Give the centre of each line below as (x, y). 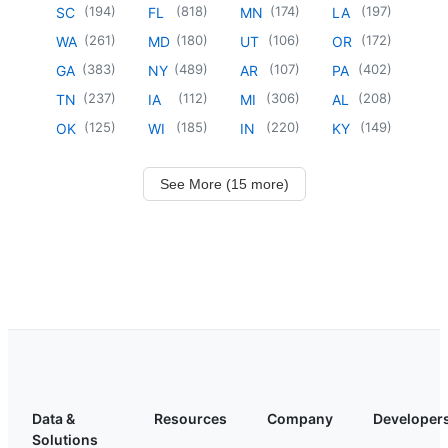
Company (300, 418)
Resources (190, 418)
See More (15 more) (224, 183)
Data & (53, 418)
